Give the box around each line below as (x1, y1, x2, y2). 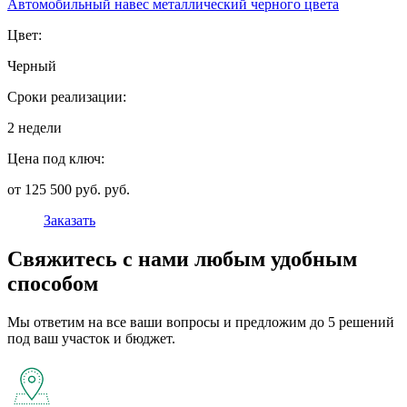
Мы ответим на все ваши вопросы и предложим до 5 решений (7, 314, 394, 331)
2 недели (7, 120, 62, 136)
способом (7, 272, 98, 296)
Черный (7, 58, 56, 74)
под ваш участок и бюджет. (7, 331, 175, 347)
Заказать (44, 213, 95, 229)
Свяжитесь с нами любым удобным (7, 247, 357, 272)
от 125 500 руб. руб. (7, 182, 130, 198)
